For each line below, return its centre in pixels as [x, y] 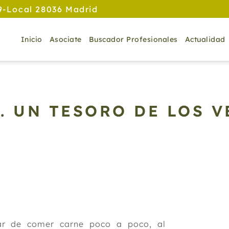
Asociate [65, 39]
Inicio [31, 39]
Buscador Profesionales [133, 39]
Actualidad [205, 39]
